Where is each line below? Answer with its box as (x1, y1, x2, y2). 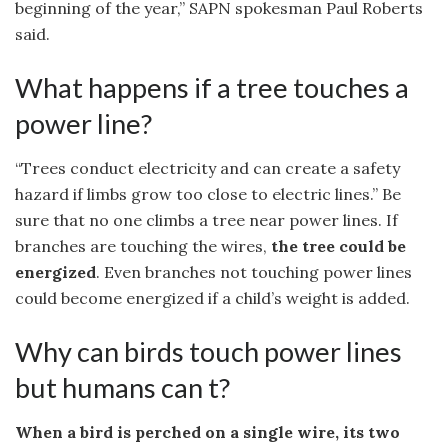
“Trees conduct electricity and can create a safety (15, 158, 400, 179)
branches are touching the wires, (15, 236, 271, 257)
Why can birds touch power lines (15, 334, 402, 368)
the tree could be (271, 236, 406, 257)
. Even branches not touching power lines (96, 262, 412, 283)
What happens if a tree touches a (15, 70, 409, 104)
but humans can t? (15, 370, 230, 404)
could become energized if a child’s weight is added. (15, 288, 410, 309)
